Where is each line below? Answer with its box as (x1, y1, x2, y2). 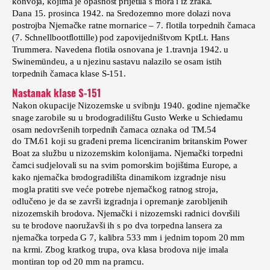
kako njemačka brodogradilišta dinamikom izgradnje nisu (12, 172, 226, 182)
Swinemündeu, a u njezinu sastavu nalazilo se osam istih (12, 56, 222, 66)
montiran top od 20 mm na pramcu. (12, 256, 144, 266)
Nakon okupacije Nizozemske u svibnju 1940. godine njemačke (12, 100, 251, 110)
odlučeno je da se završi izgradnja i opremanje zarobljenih (12, 196, 228, 206)
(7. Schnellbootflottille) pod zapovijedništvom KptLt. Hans (12, 32, 230, 42)
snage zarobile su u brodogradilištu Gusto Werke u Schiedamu (12, 112, 243, 122)
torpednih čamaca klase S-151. (12, 68, 133, 78)
